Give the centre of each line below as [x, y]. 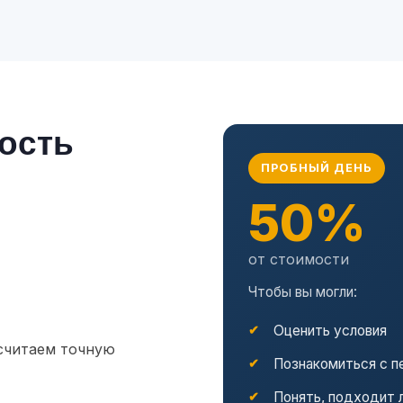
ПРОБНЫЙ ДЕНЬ [317, 168]
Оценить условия [330, 331]
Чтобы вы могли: [303, 292]
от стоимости [299, 260]
